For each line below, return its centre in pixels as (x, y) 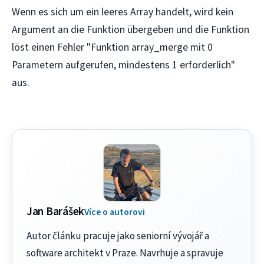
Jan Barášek (56, 211)
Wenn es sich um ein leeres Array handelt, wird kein (123, 11)
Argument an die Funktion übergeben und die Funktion (131, 29)
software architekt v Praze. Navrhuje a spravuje (125, 253)
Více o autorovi (115, 212)
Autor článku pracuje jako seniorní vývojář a (118, 235)
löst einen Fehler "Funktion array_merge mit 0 (112, 47)
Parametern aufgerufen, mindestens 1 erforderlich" (123, 65)
